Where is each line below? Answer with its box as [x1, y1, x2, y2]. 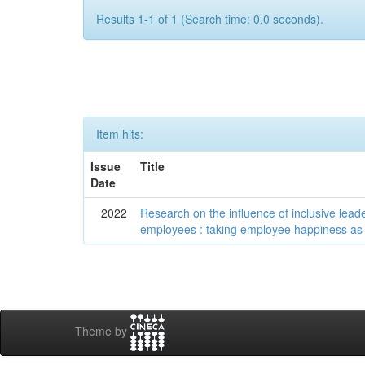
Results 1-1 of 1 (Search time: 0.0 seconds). [96, 10, 323, 27]
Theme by [75, 322, 130, 339]
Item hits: [96, 125, 143, 142]
